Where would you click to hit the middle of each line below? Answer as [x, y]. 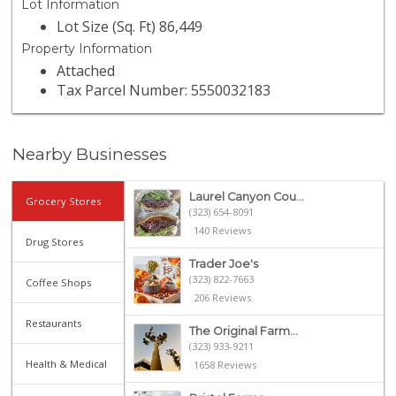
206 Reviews [222, 297]
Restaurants [54, 323]
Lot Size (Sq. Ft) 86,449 [130, 27]
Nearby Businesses [90, 155]
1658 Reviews [225, 364]
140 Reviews [222, 230]
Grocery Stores [64, 201]
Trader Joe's [223, 263]
